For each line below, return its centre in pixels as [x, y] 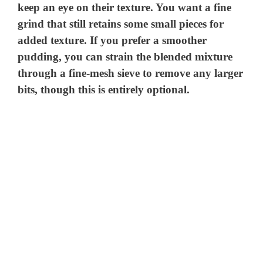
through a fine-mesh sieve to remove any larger [131, 73]
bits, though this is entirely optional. [104, 90]
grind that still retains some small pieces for [121, 24]
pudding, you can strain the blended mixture [125, 57]
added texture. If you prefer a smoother [112, 41]
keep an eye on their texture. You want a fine [125, 8]
